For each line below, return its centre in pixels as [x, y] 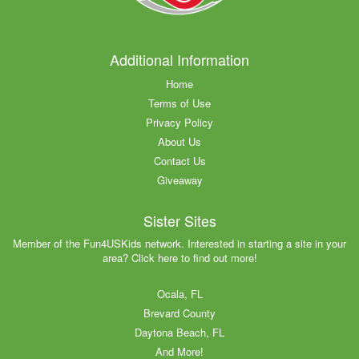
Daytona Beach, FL [179, 332]
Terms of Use [179, 103]
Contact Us [179, 160]
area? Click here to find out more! [179, 257]
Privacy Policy [179, 122]
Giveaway [179, 179]
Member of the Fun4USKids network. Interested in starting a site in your [179, 243]
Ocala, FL [179, 293]
